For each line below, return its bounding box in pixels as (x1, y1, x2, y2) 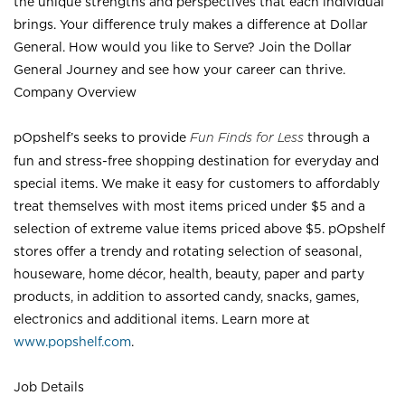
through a (307, 130, 370, 144)
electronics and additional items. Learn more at (14, 312, 310, 325)
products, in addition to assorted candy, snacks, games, (14, 289, 359, 303)
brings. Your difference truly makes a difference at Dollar (14, 17, 368, 31)
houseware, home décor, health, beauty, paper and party (14, 267, 364, 280)
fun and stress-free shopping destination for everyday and (14, 154, 379, 167)
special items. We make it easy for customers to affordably (14, 176, 380, 190)
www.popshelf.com (14, 334, 131, 348)
